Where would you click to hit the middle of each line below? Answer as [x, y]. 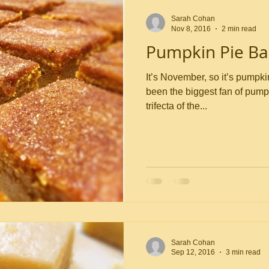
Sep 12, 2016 [193, 252]
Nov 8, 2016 [191, 29]
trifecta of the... [177, 106]
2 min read [239, 29]
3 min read [243, 252]
